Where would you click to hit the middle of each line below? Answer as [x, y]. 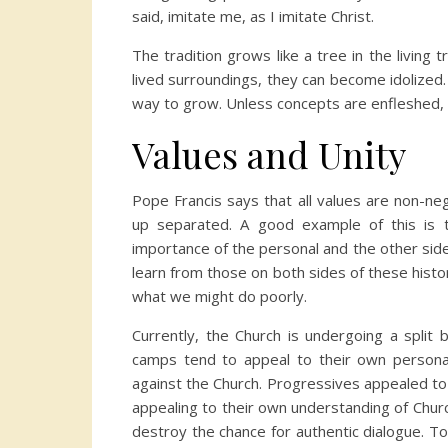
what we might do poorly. [219, 296]
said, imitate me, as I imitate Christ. [253, 16]
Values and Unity [269, 154]
